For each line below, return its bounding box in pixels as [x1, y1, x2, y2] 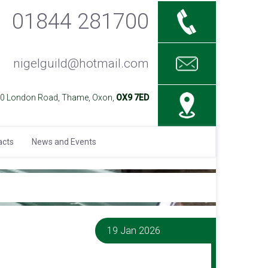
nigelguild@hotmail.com [13, 56, 149, 71]
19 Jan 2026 [107, 224, 161, 236]
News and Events [32, 137, 96, 147]
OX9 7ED [115, 93, 149, 102]
